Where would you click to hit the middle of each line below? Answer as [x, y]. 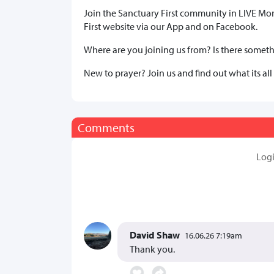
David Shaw [155, 235]
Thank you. [152, 249]
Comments [106, 128]
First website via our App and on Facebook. [171, 26]
